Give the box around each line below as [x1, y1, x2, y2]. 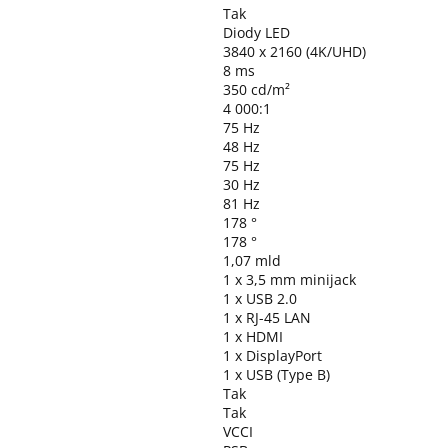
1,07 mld [223, 251, 281, 270]
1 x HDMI [223, 327, 283, 346]
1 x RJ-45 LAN [223, 308, 311, 327]
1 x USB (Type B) [223, 365, 330, 384]
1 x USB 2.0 [223, 289, 297, 308]
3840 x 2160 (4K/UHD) [223, 42, 366, 61]
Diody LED [223, 23, 290, 42]
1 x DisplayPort [223, 346, 322, 365]
